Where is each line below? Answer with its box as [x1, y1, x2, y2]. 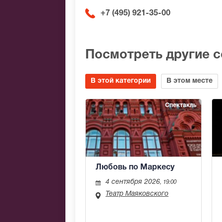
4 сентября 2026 [106, 179, 160, 186]
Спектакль [165, 102, 196, 108]
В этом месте [166, 77, 213, 84]
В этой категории [91, 77, 151, 84]
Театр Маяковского [106, 191, 168, 198]
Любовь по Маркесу [96, 164, 174, 171]
